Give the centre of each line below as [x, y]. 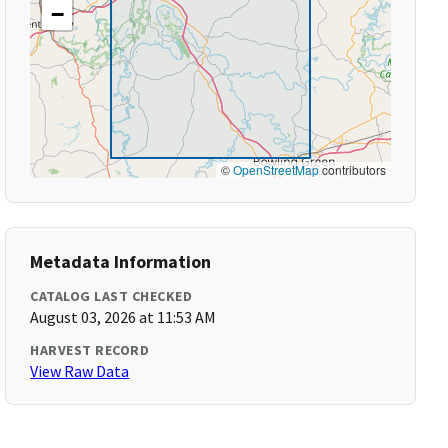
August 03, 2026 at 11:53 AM [123, 317]
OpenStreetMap [275, 169]
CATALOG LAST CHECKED [111, 296]
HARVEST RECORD [90, 350]
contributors [352, 169]
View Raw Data [80, 371]
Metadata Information [121, 261]
